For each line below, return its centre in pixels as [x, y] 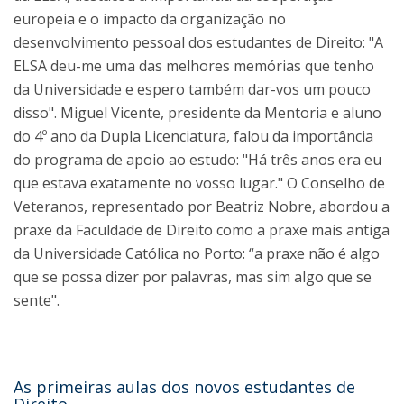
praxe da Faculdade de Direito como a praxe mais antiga [202, 230]
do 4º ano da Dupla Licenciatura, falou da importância [193, 136]
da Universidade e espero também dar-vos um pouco [192, 89]
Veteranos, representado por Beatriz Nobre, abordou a [202, 207]
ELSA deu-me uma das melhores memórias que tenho [194, 66]
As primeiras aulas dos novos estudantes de [184, 387]
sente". [37, 300]
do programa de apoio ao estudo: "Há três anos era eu [197, 160]
